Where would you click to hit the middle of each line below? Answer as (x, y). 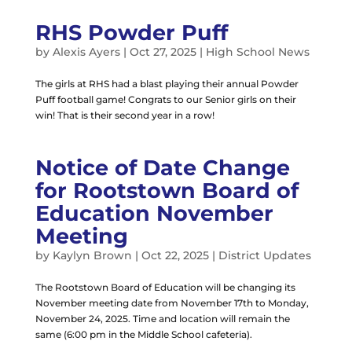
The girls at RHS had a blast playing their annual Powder (167, 83)
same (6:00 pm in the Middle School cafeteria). (143, 334)
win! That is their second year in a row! (125, 115)
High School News (257, 51)
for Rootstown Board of (167, 190)
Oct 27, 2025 (163, 51)
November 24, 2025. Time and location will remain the (162, 318)
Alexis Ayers (86, 51)
